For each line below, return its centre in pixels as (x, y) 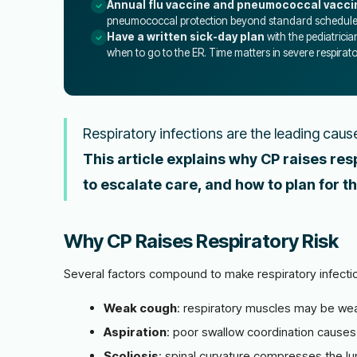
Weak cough (140, 308)
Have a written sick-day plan (186, 37)
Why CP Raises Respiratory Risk (201, 241)
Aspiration (135, 332)
